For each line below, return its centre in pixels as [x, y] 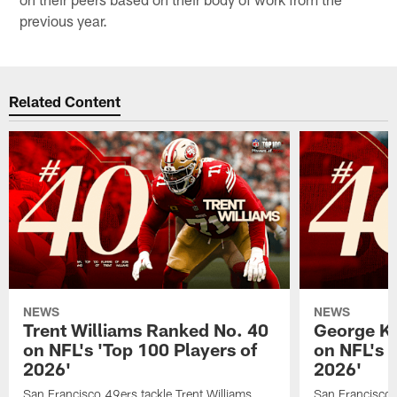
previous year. [64, 20]
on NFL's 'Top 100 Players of [140, 349]
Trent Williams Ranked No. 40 [146, 329]
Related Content [65, 101]
